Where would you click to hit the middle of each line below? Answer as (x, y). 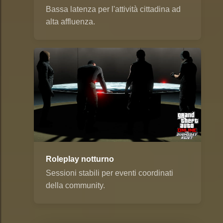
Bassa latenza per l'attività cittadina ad (113, 9)
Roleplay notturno (80, 159)
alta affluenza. (70, 22)
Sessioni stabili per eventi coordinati (110, 173)
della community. (75, 186)
